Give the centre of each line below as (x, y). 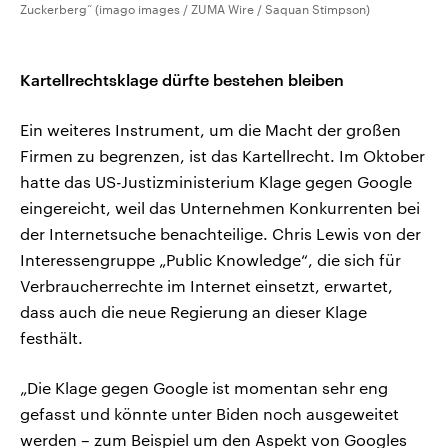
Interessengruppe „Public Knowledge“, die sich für (210, 259)
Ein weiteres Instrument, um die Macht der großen (210, 129)
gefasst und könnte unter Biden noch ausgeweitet (209, 413)
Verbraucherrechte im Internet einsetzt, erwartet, (206, 285)
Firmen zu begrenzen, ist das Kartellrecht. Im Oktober (222, 155)
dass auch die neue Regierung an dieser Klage (193, 311)
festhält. (51, 337)
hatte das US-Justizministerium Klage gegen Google (216, 181)
